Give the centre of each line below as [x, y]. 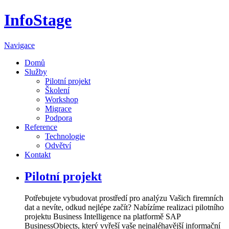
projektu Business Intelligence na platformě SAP [102, 216]
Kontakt [38, 154]
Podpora [59, 118]
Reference [41, 127]
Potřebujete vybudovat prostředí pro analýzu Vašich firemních [124, 198]
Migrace [58, 108]
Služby [36, 72]
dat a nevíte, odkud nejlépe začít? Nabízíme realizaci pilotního [124, 207]
